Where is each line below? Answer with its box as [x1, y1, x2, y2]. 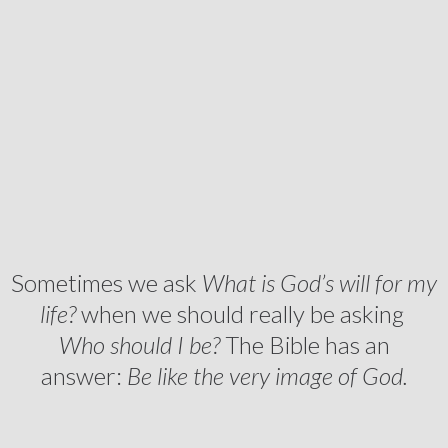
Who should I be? [58, 329, 220, 359]
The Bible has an [219, 329, 390, 359]
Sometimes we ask [11, 267, 202, 297]
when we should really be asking [75, 298, 409, 328]
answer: [40, 360, 127, 390]
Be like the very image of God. [126, 360, 408, 390]
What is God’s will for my [202, 267, 437, 297]
